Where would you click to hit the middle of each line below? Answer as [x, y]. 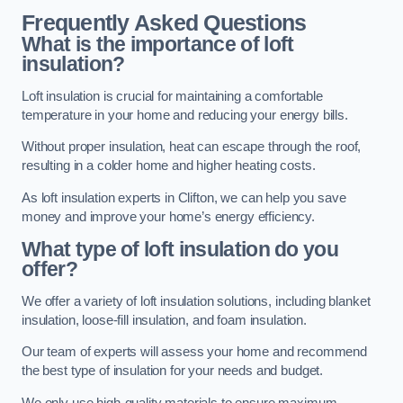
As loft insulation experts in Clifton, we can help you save [184, 197]
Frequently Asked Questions [164, 23]
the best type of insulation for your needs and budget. [173, 371]
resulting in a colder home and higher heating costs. [169, 166]
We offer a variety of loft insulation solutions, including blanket [196, 301]
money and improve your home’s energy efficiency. [169, 216]
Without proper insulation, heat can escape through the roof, [192, 147]
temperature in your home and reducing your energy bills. [185, 115]
